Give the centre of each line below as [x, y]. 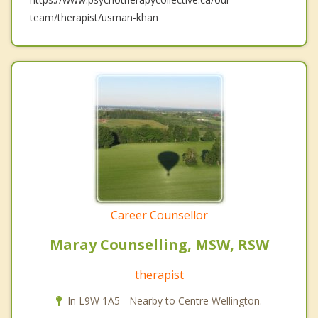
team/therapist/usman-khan [94, 18]
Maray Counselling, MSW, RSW [159, 245]
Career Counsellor [159, 215]
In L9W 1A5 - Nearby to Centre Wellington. [165, 301]
